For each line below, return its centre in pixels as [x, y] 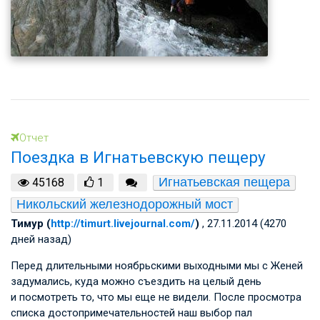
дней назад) [41, 239]
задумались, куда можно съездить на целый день [136, 281]
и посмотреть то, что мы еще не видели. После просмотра [156, 297]
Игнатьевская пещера [224, 182]
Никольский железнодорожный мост [125, 204]
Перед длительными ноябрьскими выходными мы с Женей [157, 265]
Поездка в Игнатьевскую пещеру [138, 157]
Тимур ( [31, 223]
